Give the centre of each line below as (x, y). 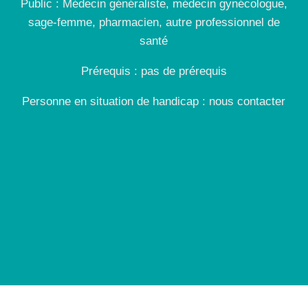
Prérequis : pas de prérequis (154, 71)
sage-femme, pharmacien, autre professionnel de (154, 22)
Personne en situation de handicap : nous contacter (154, 101)
